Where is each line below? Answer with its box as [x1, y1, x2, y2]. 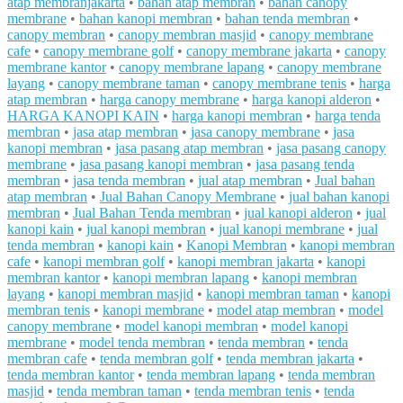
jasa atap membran [73, 124, 178, 140]
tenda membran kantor [7, 367, 134, 383]
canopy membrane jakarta [186, 43, 332, 59]
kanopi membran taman [206, 286, 339, 302]
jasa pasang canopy [276, 140, 386, 157]
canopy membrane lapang [119, 59, 264, 76]
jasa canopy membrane [191, 124, 320, 140]
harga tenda [315, 108, 381, 124]
